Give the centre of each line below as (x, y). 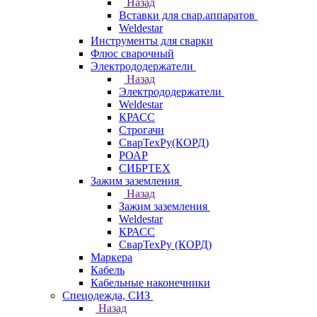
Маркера (111, 257)
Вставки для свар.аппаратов (187, 15)
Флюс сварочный (132, 53)
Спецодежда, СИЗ (106, 295)
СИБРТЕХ (145, 168)
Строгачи (142, 130)
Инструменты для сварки (152, 41)
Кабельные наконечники (150, 283)
